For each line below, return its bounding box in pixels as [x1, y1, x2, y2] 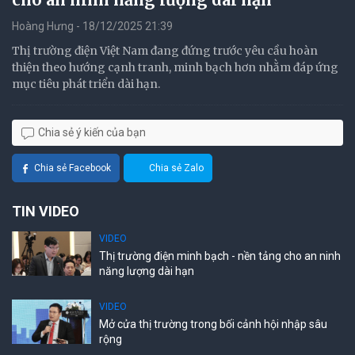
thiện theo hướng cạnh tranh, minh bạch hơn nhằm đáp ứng [12, 60, 338, 74]
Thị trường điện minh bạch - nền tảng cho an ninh [99, 250, 341, 262]
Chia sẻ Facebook [34, 162, 111, 174]
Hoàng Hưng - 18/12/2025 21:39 [12, 20, 173, 32]
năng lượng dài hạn [99, 265, 194, 277]
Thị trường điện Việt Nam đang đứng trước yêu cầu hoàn [12, 44, 318, 58]
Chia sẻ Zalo [149, 162, 204, 174]
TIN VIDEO [12, 203, 79, 219]
